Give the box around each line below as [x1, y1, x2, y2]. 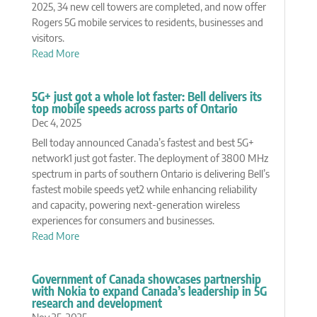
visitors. [31, 31, 64, 44]
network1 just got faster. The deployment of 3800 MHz [31, 151, 268, 164]
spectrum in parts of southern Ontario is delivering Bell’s [31, 167, 270, 180]
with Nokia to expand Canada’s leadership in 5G [31, 283, 267, 299]
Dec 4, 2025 [31, 116, 81, 129]
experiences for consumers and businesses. [31, 214, 214, 226]
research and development [31, 295, 162, 311]
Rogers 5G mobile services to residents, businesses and [31, 16, 263, 28]
